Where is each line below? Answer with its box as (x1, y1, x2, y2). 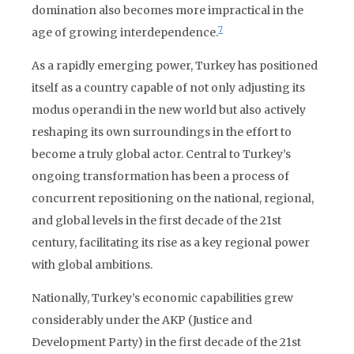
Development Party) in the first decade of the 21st (32, 335, 301, 349)
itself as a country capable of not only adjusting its (32, 81, 305, 95)
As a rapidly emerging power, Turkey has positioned (32, 58, 318, 73)
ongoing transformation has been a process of (32, 169, 289, 183)
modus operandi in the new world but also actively (32, 103, 306, 117)
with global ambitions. (32, 258, 153, 272)
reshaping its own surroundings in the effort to (32, 125, 292, 139)
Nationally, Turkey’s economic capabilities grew (32, 291, 293, 305)
